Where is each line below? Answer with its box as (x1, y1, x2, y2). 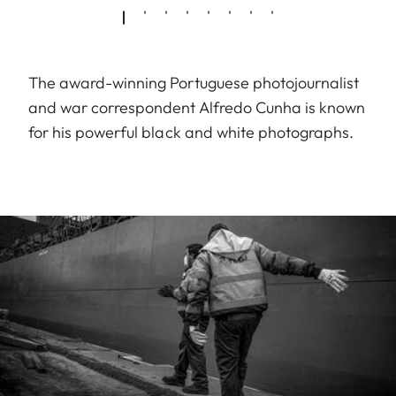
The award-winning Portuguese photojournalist (28, 72, 360, 93)
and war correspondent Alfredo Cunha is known (28, 96, 366, 118)
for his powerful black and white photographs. (28, 121, 354, 142)
